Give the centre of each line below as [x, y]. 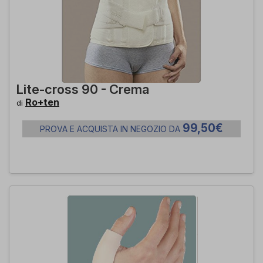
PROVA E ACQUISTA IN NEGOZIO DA [111, 129]
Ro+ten [42, 102]
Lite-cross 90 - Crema [83, 89]
